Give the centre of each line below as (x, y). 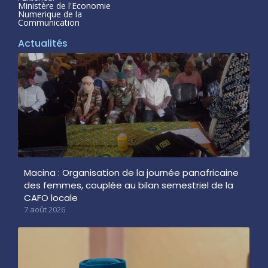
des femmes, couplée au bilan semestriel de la (129, 185)
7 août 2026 (45, 209)
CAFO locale (51, 197)
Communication (49, 22)
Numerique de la (50, 14)
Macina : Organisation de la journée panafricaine (131, 172)
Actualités (43, 43)
